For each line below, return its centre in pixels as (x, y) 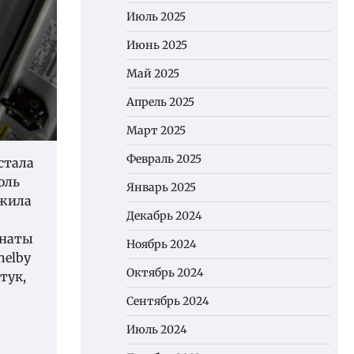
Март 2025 (156, 130)
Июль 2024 (157, 330)
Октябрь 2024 (165, 273)
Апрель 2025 (160, 102)
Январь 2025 (161, 187)
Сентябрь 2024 (168, 301)
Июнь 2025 (157, 45)
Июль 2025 (156, 17)
